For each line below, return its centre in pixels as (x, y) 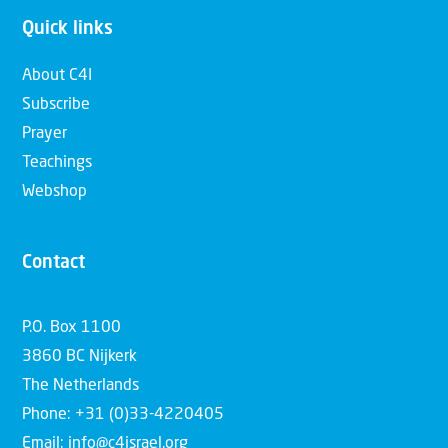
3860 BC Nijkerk (79, 356)
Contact (53, 262)
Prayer (44, 133)
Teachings (57, 162)
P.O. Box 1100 (71, 327)
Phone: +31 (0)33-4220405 (123, 414)
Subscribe (56, 104)
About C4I (57, 75)
